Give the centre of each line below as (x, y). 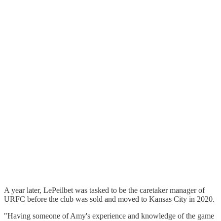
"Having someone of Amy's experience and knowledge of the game (109, 216)
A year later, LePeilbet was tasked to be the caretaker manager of (104, 190)
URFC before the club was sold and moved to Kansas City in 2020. (109, 199)
